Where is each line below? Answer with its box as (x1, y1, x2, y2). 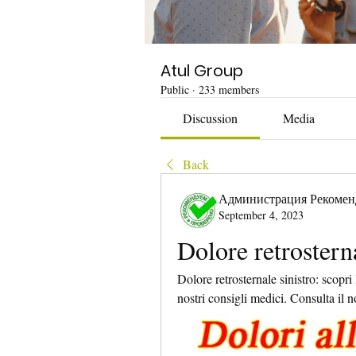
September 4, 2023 (219, 207, 304, 222)
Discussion (183, 110, 238, 126)
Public (161, 82, 189, 97)
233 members (199, 82, 259, 97)
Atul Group (161, 60, 243, 82)
